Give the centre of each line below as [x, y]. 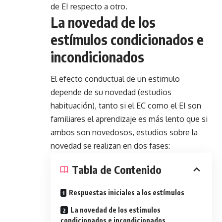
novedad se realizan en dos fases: [110, 146]
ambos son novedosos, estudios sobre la [124, 133]
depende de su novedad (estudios [111, 92]
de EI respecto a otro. [89, 6]
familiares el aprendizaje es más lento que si [129, 119]
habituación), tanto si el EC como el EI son [126, 106]
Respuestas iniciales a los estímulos [127, 193]
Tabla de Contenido [117, 170]
